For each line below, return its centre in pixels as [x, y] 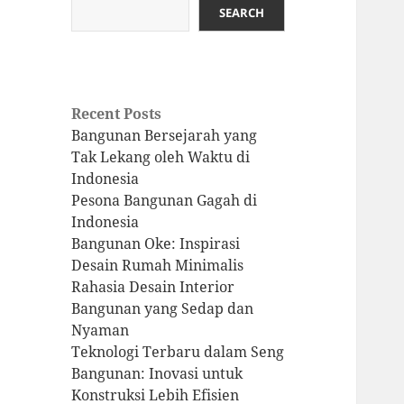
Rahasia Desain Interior [153, 287]
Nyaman [101, 331]
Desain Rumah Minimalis [158, 266]
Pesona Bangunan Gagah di [165, 201]
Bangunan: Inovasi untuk [157, 374]
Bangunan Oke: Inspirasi [156, 244]
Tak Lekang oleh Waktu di [161, 157]
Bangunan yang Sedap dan [163, 309]
